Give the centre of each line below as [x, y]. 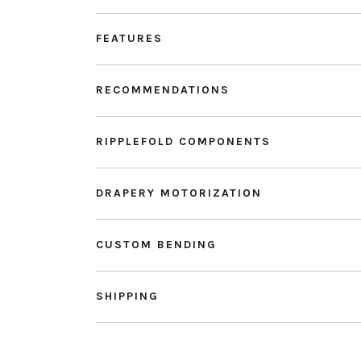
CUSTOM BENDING [156, 244]
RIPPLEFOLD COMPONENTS [183, 141]
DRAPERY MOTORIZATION [179, 193]
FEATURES [129, 38]
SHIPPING [127, 296]
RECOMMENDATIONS [163, 89]
